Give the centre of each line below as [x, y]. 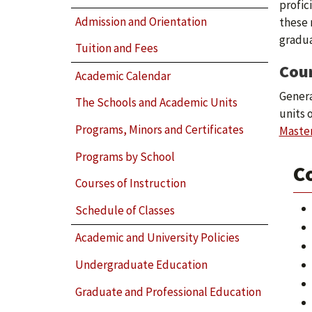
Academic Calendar [123, 76]
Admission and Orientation [141, 21]
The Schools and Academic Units [157, 103]
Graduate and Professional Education [169, 291]
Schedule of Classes [125, 210]
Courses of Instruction [131, 184]
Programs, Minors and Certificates [160, 129]
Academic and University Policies [158, 238]
